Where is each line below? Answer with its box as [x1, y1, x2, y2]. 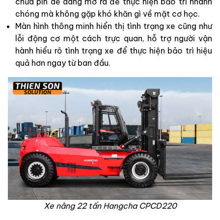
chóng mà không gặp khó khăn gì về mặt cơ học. [15, 9, 200, 19]
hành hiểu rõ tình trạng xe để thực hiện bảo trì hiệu [15, 46, 212, 56]
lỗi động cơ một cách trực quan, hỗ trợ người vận [15, 33, 212, 44]
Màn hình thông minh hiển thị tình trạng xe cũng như [15, 21, 212, 31]
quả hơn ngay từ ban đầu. [15, 58, 110, 68]
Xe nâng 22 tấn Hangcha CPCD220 [43, 200, 177, 211]
